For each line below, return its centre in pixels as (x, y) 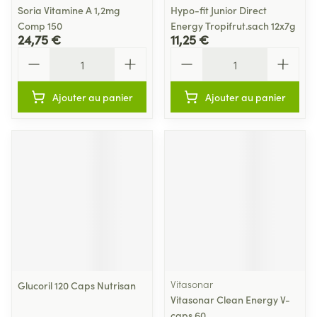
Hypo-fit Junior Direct (219, 10)
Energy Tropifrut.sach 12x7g (233, 25)
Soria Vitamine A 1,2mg (69, 10)
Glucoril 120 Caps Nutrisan (77, 285)
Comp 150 (40, 25)
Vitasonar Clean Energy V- (230, 299)
